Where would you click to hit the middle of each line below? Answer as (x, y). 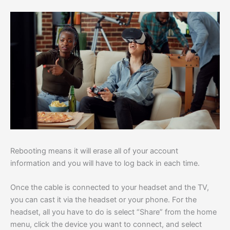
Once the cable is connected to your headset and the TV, (110, 188)
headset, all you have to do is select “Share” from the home (113, 212)
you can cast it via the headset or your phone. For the (103, 200)
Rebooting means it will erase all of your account (94, 151)
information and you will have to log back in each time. (105, 163)
